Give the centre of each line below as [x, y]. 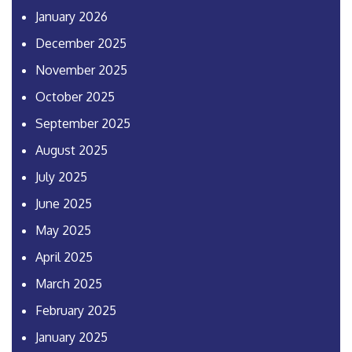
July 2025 [61, 177]
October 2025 [75, 97]
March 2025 [69, 284]
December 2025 [81, 44]
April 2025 [64, 257]
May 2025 [63, 231]
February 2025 [76, 311]
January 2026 [71, 17]
